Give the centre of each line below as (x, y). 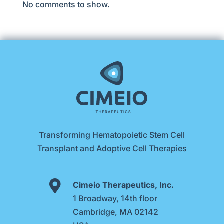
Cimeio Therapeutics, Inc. (123, 185)
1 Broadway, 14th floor (115, 198)
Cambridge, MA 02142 (116, 212)
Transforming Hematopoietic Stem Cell (112, 135)
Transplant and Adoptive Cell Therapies (112, 149)
